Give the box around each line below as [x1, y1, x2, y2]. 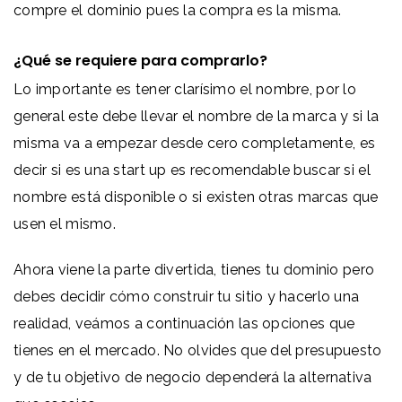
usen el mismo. [13, 214, 116, 232]
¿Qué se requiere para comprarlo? [13, 49, 267, 71]
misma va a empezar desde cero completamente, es [13, 134, 376, 152]
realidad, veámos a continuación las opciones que [13, 314, 355, 332]
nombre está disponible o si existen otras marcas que [13, 188, 379, 205]
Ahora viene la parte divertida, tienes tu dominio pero [13, 260, 375, 278]
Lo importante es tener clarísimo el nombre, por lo [13, 80, 356, 98]
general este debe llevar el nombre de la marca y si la [13, 107, 380, 125]
